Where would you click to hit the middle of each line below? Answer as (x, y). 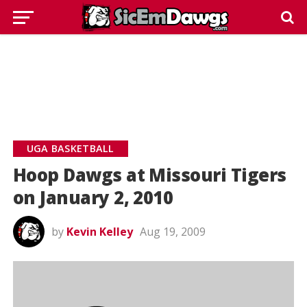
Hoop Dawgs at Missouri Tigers (149, 175)
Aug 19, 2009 (172, 232)
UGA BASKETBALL (70, 148)
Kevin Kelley (99, 232)
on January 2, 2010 (93, 198)
